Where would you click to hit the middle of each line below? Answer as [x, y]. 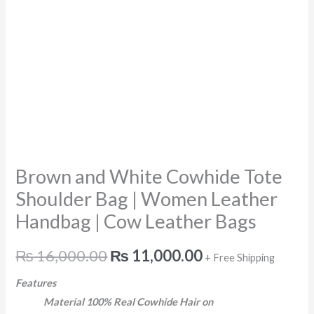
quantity [34, 97]
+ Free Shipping [240, 258]
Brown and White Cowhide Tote [149, 176]
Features [36, 282]
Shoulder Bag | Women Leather [147, 198]
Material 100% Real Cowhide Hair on [130, 301]
